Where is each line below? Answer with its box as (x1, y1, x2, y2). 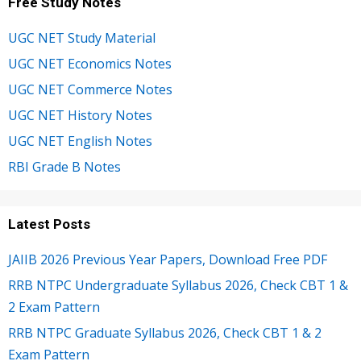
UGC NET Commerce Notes (8, 81, 172, 99)
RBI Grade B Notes (8, 158, 121, 176)
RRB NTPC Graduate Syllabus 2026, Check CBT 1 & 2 (8, 324, 322, 342)
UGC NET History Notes (8, 106, 152, 125)
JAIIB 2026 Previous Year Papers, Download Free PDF (8, 251, 327, 269)
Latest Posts (8, 216, 90, 233)
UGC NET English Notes (8, 132, 152, 151)
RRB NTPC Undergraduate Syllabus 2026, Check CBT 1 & (8, 276, 348, 295)
